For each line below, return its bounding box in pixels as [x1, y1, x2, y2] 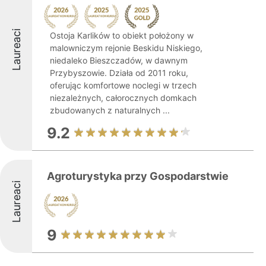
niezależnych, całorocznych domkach [50, 93, 197, 103]
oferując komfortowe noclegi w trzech [50, 80, 197, 90]
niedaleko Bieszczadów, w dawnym [50, 55, 188, 65]
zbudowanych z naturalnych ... [50, 105, 170, 115]
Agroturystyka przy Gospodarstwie [47, 170, 229, 182]
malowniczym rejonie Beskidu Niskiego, [50, 43, 202, 53]
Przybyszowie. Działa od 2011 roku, [50, 68, 188, 78]
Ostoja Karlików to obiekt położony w [50, 30, 194, 40]
